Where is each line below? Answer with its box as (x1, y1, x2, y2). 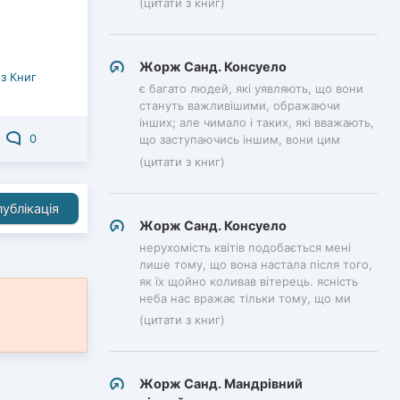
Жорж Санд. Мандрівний (139, 375, 303, 391)
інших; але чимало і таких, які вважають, (139, 115, 374, 130)
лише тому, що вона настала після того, (139, 256, 372, 271)
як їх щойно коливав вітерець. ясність (139, 273, 358, 288)
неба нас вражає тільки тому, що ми (139, 290, 351, 305)
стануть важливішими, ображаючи (139, 98, 340, 113)
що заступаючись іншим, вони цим (139, 132, 340, 147)
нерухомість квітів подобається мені (139, 239, 351, 254)
